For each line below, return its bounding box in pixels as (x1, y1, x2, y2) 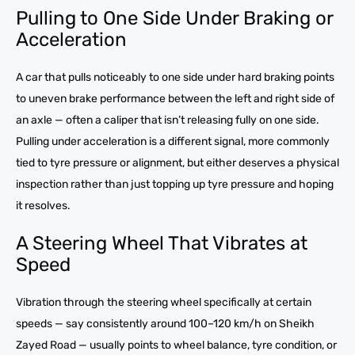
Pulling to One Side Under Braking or (16, 7, 333, 30)
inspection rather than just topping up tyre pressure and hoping (16, 177, 334, 192)
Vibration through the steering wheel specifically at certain (16, 296, 311, 310)
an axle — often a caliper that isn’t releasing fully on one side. (16, 113, 319, 128)
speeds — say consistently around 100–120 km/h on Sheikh (16, 317, 315, 331)
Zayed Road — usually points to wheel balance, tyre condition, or (16, 338, 337, 353)
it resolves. (16, 199, 71, 213)
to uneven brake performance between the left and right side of (16, 92, 334, 106)
